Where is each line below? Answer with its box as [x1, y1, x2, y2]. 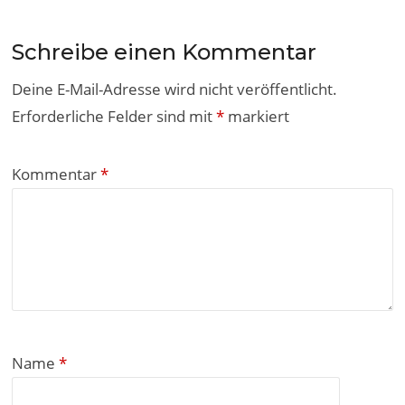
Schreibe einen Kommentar [12, 38, 317, 65]
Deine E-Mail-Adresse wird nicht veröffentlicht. [12, 78, 338, 99]
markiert [224, 105, 290, 127]
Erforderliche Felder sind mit [12, 105, 217, 127]
